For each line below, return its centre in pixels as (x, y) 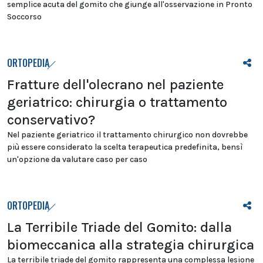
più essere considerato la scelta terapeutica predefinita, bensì (125, 147)
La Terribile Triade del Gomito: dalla (119, 227)
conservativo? (51, 119)
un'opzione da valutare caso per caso (77, 159)
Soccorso (24, 16)
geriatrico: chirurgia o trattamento (117, 102)
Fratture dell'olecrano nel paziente (115, 84)
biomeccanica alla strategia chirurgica (131, 245)
